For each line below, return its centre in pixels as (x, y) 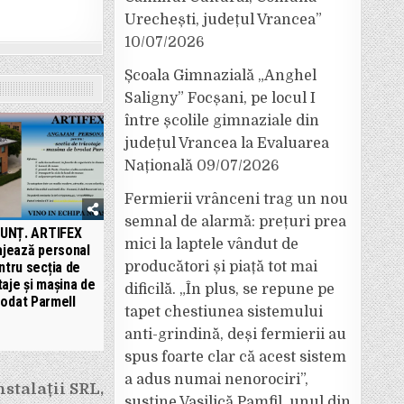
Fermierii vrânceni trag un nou (236, 199)
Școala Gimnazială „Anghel (220, 76)
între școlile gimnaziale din (222, 121)
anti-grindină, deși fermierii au (235, 335)
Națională (159, 166)
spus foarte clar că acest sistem (235, 357)
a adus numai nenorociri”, (216, 380)
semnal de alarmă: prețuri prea (235, 222)
